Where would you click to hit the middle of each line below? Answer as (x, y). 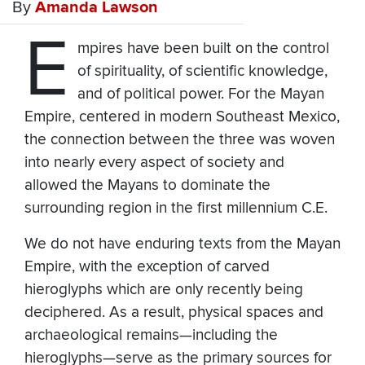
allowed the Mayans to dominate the (147, 186)
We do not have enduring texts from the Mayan (182, 244)
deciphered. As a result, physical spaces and (174, 313)
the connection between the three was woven (180, 140)
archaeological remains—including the (151, 336)
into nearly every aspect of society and (154, 163)
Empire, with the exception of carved (147, 267)
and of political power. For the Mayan (200, 95)
